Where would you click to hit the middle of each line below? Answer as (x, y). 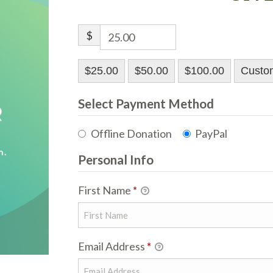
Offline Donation (131, 133)
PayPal (211, 133)
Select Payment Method (146, 104)
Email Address (112, 246)
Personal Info (116, 160)
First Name (105, 190)
